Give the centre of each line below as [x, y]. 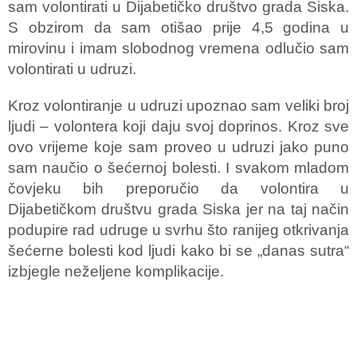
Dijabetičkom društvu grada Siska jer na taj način [178, 209]
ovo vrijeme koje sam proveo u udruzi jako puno [178, 147]
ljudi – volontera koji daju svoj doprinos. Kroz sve [178, 126]
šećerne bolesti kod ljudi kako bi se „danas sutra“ [178, 251]
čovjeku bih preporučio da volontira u [178, 188]
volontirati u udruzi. [72, 69]
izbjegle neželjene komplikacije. [116, 271]
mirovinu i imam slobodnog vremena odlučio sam [178, 48]
